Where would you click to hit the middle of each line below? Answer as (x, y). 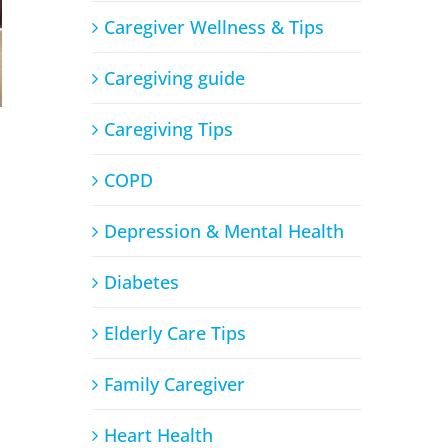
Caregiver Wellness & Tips (213, 26)
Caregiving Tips (168, 128)
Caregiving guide (174, 77)
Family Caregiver (174, 383)
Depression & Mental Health (223, 230)
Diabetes (141, 281)
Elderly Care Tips (174, 332)
